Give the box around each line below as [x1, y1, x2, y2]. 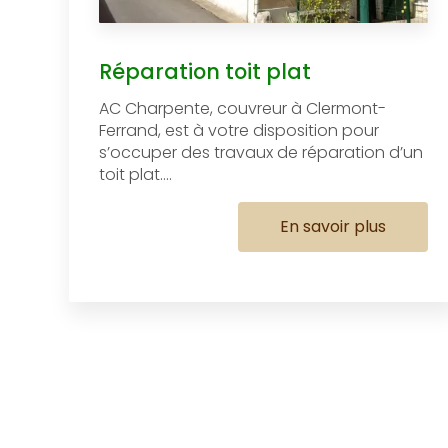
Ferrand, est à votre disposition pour [98, 118, 379, 142]
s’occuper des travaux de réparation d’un [98, 140, 423, 164]
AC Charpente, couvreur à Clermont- [98, 96, 386, 120]
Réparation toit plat [98, 56, 311, 86]
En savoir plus [279, 214, 386, 238]
